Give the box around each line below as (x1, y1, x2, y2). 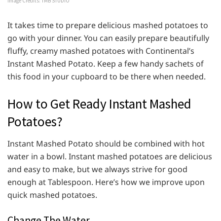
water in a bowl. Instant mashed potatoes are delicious (7, 150, 212, 162)
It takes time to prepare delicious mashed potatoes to (7, 20, 208, 31)
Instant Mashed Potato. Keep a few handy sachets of (7, 58, 204, 70)
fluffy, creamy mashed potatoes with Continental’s (7, 45, 194, 57)
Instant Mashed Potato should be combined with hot (7, 138, 205, 149)
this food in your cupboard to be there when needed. (7, 71, 206, 82)
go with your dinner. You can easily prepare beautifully (7, 33, 209, 44)
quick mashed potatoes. (7, 189, 97, 200)
